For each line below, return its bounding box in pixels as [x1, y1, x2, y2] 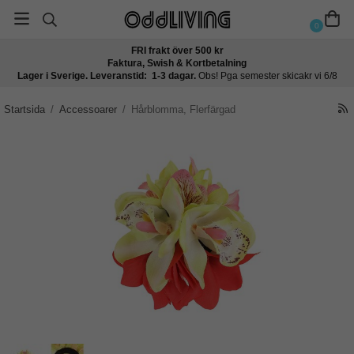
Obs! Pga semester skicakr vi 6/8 [198, 71, 337, 81]
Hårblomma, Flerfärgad [131, 104, 235, 115]
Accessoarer [59, 104, 117, 115]
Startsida [4, 104, 45, 115]
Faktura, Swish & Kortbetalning [107, 58, 247, 68]
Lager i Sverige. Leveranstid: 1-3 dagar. [17, 71, 198, 81]
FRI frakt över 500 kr [130, 46, 224, 55]
